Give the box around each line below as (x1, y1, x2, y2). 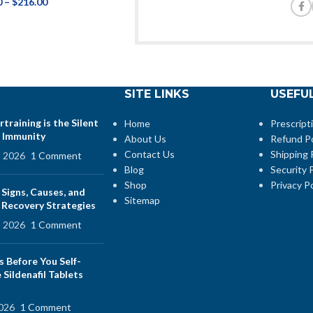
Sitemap (124, 194, 160, 207)
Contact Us (124, 148, 175, 161)
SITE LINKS (124, 87, 189, 101)
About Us (124, 133, 166, 145)
